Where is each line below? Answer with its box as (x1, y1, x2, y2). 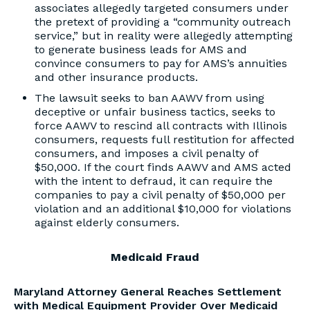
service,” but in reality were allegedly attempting (35, 29, 293, 42)
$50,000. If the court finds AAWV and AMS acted (35, 161, 291, 174)
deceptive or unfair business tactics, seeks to (35, 105, 275, 118)
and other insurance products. (35, 71, 198, 84)
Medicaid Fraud (111, 250, 199, 264)
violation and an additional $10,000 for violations (35, 202, 291, 215)
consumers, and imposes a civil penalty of (35, 147, 258, 160)
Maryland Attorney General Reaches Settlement (14, 285, 282, 298)
